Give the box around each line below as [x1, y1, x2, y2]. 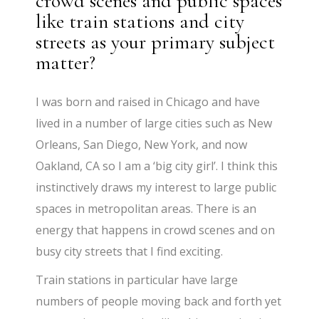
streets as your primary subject [36, 30, 276, 55]
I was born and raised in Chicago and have [36, 94, 261, 110]
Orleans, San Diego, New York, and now [36, 137, 248, 153]
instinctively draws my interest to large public [36, 179, 277, 196]
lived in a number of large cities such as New [36, 115, 273, 132]
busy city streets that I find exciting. [36, 244, 224, 260]
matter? [36, 51, 96, 75]
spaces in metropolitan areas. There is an [36, 201, 257, 217]
